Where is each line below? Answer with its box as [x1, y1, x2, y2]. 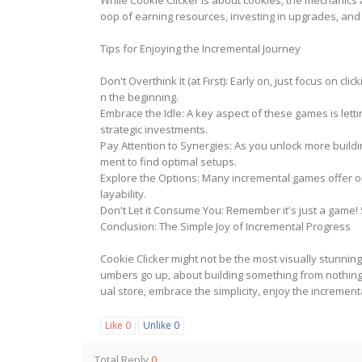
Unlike [143, 318, 174, 332]
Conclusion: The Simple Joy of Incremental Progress [100, 219, 351, 234]
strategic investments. [100, 122, 208, 137]
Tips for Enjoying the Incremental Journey [100, 41, 301, 56]
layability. [100, 187, 146, 201]
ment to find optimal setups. [100, 154, 237, 169]
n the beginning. [100, 90, 179, 104]
